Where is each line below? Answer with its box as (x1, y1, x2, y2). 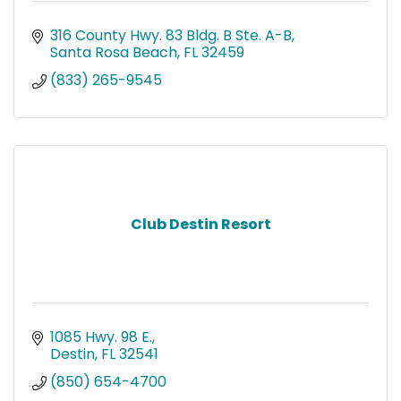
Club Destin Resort (130, 213, 271, 235)
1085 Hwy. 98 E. (50, 326, 152, 347)
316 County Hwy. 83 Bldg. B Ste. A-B (50, 24, 292, 46)
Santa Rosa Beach (50, 41, 177, 63)
